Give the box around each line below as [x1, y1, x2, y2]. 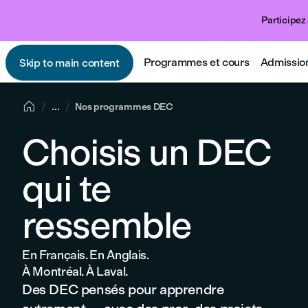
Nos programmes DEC [75, 100, 173, 113]
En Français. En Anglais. [22, 247, 149, 263]
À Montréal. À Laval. [22, 264, 128, 279]
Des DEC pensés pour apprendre [22, 281, 224, 298]
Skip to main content [19, 56, 120, 69]
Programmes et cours [143, 55, 250, 69]
